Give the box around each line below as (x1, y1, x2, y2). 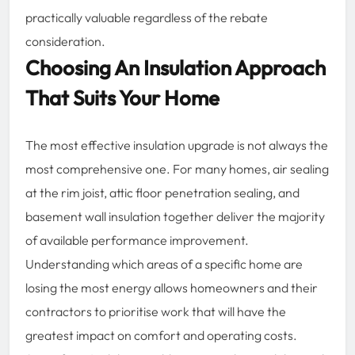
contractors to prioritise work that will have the (25, 303, 286, 319)
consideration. (25, 32, 105, 49)
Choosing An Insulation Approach (25, 54, 326, 81)
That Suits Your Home (25, 84, 219, 111)
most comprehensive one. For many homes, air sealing (25, 160, 329, 177)
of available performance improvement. (25, 231, 249, 248)
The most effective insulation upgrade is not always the (25, 136, 328, 153)
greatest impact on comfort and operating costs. (25, 326, 297, 343)
